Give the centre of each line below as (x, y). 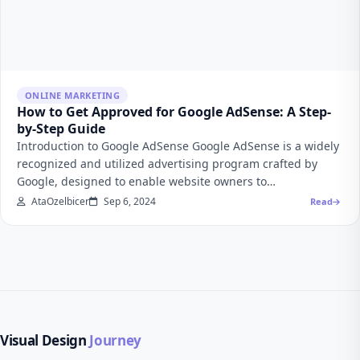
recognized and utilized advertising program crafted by (167, 164)
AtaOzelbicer (59, 201)
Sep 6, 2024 (129, 201)
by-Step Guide (61, 129)
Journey (114, 340)
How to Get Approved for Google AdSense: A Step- (174, 112)
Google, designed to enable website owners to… (146, 181)
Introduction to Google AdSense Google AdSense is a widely (178, 146)
